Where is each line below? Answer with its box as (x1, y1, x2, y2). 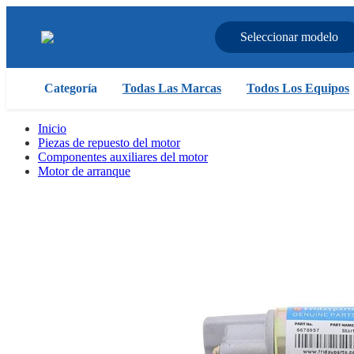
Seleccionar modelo (240, 30, 338, 43)
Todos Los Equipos (247, 81, 349, 95)
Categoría (44, 81, 97, 95)
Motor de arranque (38, 164, 130, 178)
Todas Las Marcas (122, 81, 221, 95)
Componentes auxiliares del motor (38, 150, 208, 164)
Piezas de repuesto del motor (38, 136, 180, 149)
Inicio (38, 122, 66, 135)
